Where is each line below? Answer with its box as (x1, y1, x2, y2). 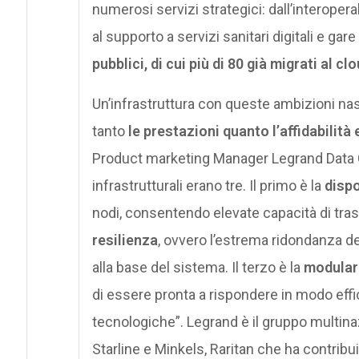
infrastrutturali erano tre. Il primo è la (91, 176, 325, 194)
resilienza (91, 231, 158, 248)
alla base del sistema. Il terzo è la (91, 258, 304, 276)
